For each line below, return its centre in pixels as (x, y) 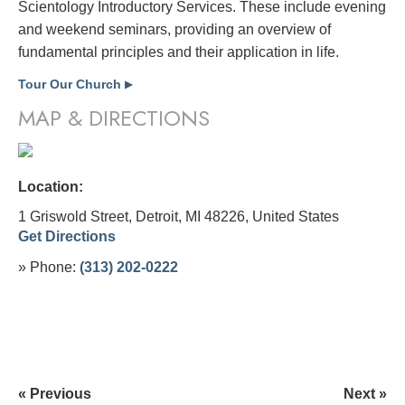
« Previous (55, 393)
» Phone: (49, 267)
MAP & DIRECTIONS (114, 118)
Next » (365, 393)
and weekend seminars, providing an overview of (174, 29)
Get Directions (67, 236)
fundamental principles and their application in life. (179, 52)
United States (296, 216)
